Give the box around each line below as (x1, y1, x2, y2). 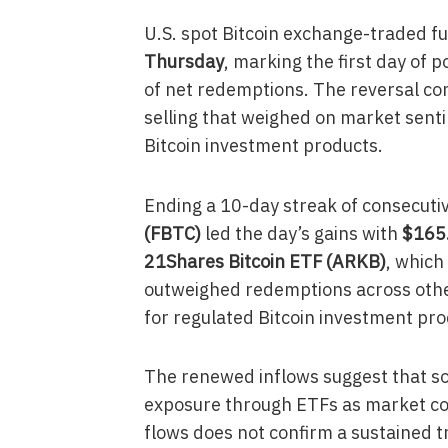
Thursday (143, 50, 224, 73)
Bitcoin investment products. (143, 134, 383, 157)
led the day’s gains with (200, 221, 402, 245)
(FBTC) (143, 221, 201, 245)
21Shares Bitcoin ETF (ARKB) (143, 249, 386, 273)
